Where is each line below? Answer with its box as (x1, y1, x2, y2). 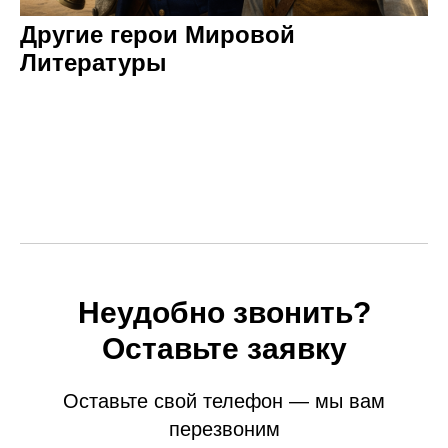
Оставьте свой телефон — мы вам (63, 390, 385, 412)
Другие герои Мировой (20, 21, 295, 48)
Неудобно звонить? (77, 296, 371, 329)
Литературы (20, 49, 167, 76)
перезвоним (168, 418, 280, 440)
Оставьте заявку (101, 332, 347, 365)
